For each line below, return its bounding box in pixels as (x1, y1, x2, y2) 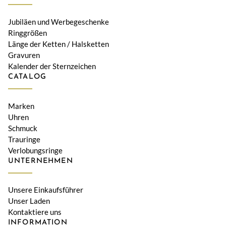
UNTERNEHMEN (8, 157, 73, 165)
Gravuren (8, 50, 40, 60)
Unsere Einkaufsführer (8, 185, 83, 195)
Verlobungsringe (8, 145, 63, 155)
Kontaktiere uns (8, 207, 62, 217)
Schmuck (8, 123, 37, 133)
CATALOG (8, 73, 47, 81)
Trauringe (8, 134, 40, 144)
